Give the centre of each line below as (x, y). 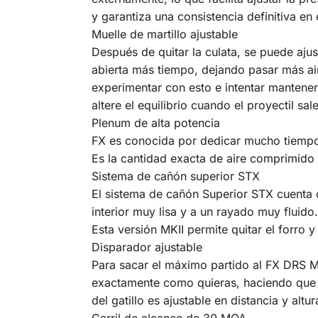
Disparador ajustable (147, 247)
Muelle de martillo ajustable (164, 34)
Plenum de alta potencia (155, 123)
